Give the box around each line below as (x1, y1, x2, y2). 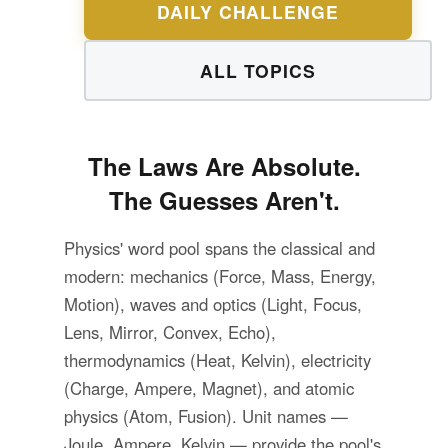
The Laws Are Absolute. (87, 148, 361, 183)
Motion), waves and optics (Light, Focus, (64, 291, 362, 316)
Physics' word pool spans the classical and (64, 235, 375, 260)
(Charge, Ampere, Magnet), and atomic (64, 375, 354, 400)
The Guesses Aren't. (108, 182, 340, 217)
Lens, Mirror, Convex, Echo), (64, 319, 276, 344)
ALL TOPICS (200, 57, 316, 83)
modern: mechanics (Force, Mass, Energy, (64, 263, 376, 288)
